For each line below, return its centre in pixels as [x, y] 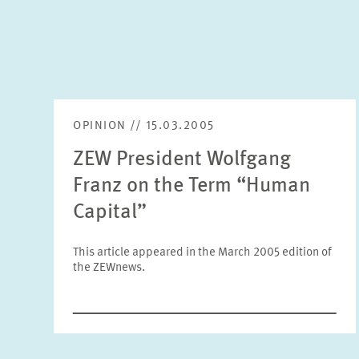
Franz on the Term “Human [192, 186]
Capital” [110, 212]
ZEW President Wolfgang [182, 159]
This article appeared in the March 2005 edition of [203, 253]
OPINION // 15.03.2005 [144, 126]
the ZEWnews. [109, 268]
